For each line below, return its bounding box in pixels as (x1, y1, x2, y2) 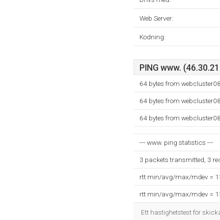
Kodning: (139, 33, 165, 41)
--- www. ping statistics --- (139, 138, 213, 146)
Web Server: (139, 14, 173, 22)
